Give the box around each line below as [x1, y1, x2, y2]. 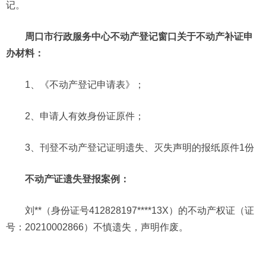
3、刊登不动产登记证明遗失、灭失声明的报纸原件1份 [25, 142, 254, 153]
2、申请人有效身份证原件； [25, 110, 144, 121]
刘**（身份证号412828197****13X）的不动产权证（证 [25, 205, 254, 216]
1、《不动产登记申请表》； [25, 79, 144, 90]
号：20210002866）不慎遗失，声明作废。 [6, 221, 188, 232]
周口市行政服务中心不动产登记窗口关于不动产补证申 [25, 31, 253, 42]
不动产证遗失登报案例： [25, 173, 129, 184]
